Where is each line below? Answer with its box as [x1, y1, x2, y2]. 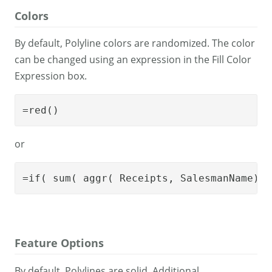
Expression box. [15, 69, 87, 83]
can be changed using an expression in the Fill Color [15, 53, 251, 67]
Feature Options [15, 236, 104, 251]
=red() [22, 104, 59, 117]
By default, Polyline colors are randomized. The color [15, 36, 255, 50]
